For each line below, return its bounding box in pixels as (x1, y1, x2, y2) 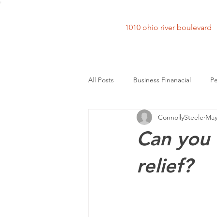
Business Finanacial (133, 75, 191, 84)
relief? (137, 154, 193, 177)
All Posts (88, 75, 114, 84)
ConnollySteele (158, 112, 203, 122)
